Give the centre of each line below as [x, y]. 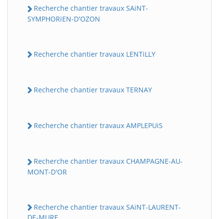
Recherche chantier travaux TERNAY [93, 89]
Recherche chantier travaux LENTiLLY [95, 54]
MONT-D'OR [47, 172]
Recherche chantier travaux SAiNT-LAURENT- [107, 207]
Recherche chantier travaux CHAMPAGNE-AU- [108, 161]
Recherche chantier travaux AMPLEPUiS [98, 125]
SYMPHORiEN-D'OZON [64, 19]
